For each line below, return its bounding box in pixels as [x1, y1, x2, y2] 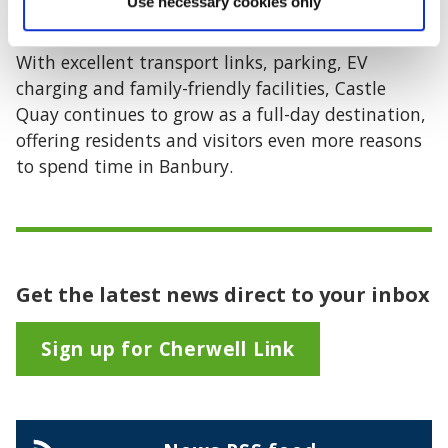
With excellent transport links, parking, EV [16, 50, 367, 74]
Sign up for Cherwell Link [41, 336, 295, 361]
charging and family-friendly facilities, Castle [16, 76, 386, 100]
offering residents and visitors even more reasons [16, 128, 422, 152]
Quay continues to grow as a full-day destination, [16, 102, 426, 126]
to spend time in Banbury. [16, 154, 233, 178]
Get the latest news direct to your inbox [16, 281, 430, 308]
